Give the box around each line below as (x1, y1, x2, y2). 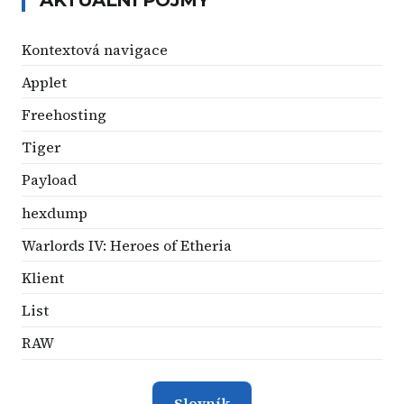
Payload (22, 170, 77, 190)
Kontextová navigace (22, 39, 168, 60)
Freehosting (22, 104, 106, 124)
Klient (22, 267, 64, 288)
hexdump (22, 202, 87, 223)
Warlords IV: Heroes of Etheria (22, 234, 232, 255)
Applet (22, 71, 67, 92)
